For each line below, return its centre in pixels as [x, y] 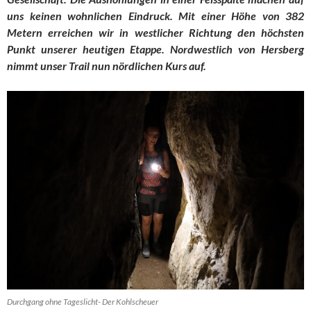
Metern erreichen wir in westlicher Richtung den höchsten [155, 33]
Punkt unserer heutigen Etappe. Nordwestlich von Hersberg [155, 49]
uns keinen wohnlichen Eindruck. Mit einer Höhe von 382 [155, 16]
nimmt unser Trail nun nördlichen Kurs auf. [107, 66]
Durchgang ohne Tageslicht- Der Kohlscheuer [83, 301]
